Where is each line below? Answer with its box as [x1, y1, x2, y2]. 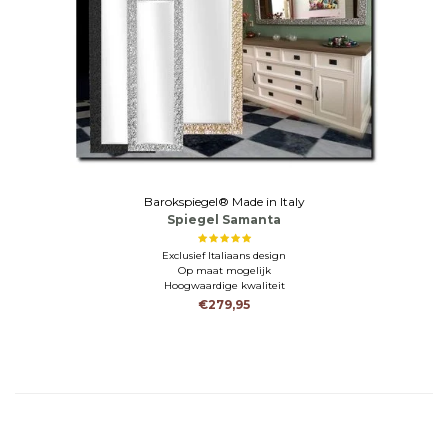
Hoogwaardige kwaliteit [163, 278, 285, 292]
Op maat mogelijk [177, 263, 271, 277]
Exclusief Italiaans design [162, 248, 286, 262]
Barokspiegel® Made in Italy [143, 193, 305, 209]
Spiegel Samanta [167, 211, 281, 227]
